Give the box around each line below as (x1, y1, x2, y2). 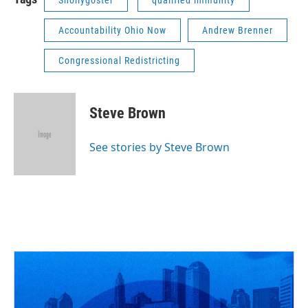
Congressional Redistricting (58, 55, 180, 66)
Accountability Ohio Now (58, 25, 166, 36)
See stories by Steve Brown (89, 140, 230, 155)
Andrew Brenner (202, 25, 273, 36)
